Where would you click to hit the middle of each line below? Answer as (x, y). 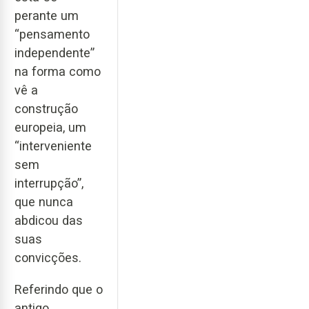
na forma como (58, 71)
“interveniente (53, 146)
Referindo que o (59, 290)
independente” (54, 52)
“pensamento (52, 34)
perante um (47, 15)
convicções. (48, 257)
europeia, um (50, 127)
